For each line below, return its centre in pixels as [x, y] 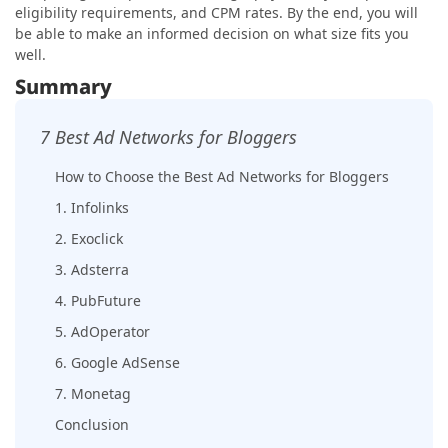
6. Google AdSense [117, 362]
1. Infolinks [92, 207]
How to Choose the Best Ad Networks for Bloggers [222, 176]
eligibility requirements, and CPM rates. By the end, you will [216, 12]
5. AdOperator [102, 331]
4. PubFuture [98, 300]
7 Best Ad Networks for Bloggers [168, 136]
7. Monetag [93, 393]
